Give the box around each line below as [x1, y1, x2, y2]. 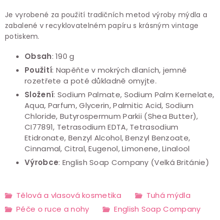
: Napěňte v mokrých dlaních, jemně [52, 65, 187, 76]
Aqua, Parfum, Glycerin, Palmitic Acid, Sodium [25, 100, 194, 111]
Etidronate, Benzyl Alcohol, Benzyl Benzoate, [25, 133, 191, 143]
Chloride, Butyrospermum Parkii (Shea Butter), [25, 111, 198, 122]
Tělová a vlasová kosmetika [16, 190, 121, 201]
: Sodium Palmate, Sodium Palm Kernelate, [54, 89, 215, 100]
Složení [25, 89, 54, 100]
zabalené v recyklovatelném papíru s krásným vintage [5, 21, 199, 31]
